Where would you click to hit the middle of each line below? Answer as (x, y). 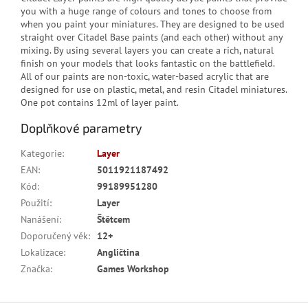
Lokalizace (42, 253)
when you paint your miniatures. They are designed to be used (153, 24)
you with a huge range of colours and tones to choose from (146, 11)
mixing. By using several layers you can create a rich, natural (147, 51)
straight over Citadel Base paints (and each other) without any (152, 37)
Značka (35, 269)
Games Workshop (133, 269)
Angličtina (118, 253)
